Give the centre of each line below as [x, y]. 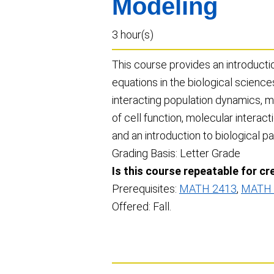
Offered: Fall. [142, 206]
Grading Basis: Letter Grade [176, 153]
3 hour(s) [133, 35]
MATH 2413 [208, 189]
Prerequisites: [146, 189]
